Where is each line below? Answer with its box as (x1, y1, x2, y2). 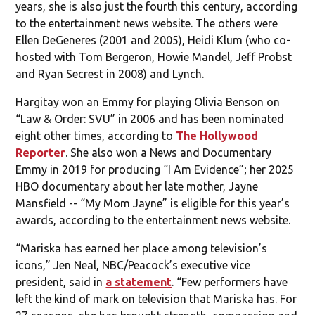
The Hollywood (176, 129, 259, 142)
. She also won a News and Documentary (65, 146, 272, 159)
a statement (105, 275, 172, 288)
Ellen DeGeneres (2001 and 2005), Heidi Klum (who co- (15, 33, 291, 46)
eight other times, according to (15, 129, 176, 142)
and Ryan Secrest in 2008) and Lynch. (15, 67, 205, 80)
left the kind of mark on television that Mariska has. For (15, 292, 297, 305)
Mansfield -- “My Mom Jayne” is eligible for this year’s (15, 196, 290, 210)
